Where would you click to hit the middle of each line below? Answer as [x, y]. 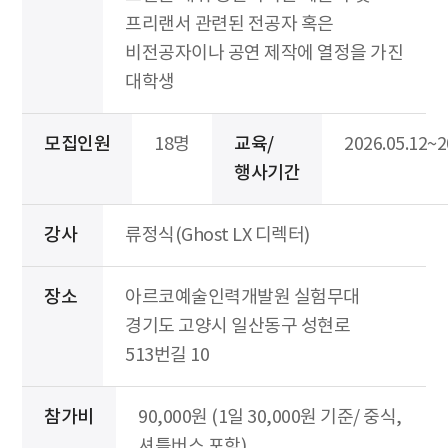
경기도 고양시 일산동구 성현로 [237, 326]
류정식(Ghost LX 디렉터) [217, 235]
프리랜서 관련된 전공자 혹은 [229, 24]
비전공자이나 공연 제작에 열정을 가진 [264, 53]
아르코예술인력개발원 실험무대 [242, 297]
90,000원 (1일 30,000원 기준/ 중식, [270, 417]
